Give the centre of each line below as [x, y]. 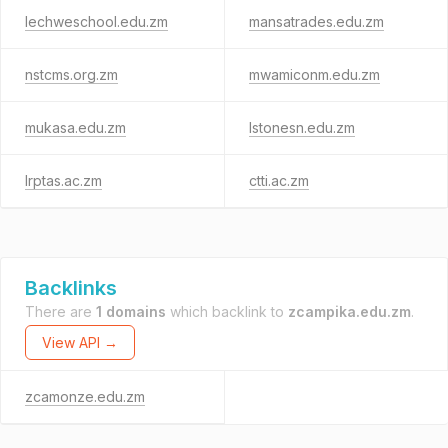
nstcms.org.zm [71, 74]
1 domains [131, 311]
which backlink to [227, 311]
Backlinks [71, 288]
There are [60, 311]
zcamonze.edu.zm [85, 396]
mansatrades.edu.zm [316, 21]
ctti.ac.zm [278, 180]
